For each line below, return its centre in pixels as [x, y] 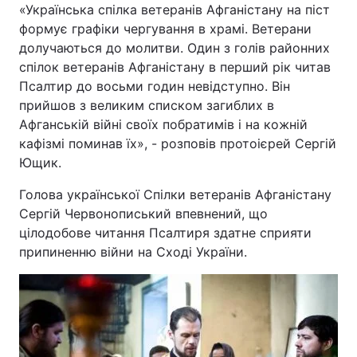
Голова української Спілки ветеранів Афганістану [175, 194]
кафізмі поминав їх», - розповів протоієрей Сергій [178, 143]
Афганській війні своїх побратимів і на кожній [163, 124]
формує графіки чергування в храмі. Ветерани [165, 29]
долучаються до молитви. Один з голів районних [175, 48]
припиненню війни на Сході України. [133, 252]
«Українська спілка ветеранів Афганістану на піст [175, 10]
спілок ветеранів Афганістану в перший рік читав [175, 67]
